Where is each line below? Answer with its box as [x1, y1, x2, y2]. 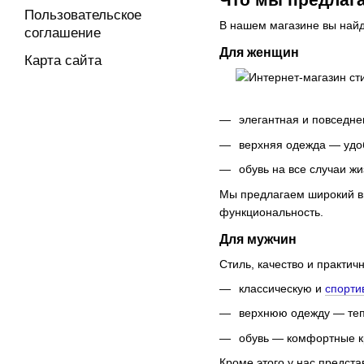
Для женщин [219, 45, 299, 59]
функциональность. [219, 205, 323, 219]
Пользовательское [24, 7, 141, 23]
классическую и [239, 281, 325, 295]
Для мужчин [219, 232, 297, 246]
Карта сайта [24, 53, 102, 68]
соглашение [24, 25, 101, 41]
